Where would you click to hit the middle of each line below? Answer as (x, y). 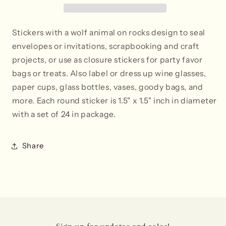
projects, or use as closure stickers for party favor (107, 60)
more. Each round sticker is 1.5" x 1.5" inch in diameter (115, 101)
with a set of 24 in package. (64, 115)
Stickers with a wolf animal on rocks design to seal (108, 33)
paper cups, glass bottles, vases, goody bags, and (107, 87)
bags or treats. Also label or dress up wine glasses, (109, 74)
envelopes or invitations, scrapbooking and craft (105, 46)
